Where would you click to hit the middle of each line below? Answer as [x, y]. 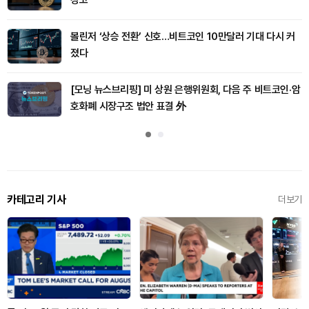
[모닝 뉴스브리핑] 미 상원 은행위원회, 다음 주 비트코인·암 [186, 89]
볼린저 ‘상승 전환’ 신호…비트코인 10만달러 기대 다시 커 [183, 36]
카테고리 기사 [37, 199]
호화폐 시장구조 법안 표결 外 [128, 106]
